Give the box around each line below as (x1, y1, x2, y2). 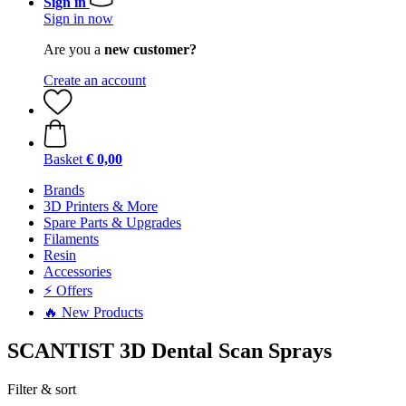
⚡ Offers (43, 283, 92, 298)
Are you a (43, 42, 104, 57)
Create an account (43, 72, 146, 88)
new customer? (104, 42, 197, 57)
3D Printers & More (43, 198, 158, 214)
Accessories (43, 264, 111, 279)
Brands (43, 182, 84, 198)
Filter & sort (7, 381, 76, 397)
